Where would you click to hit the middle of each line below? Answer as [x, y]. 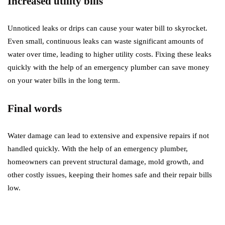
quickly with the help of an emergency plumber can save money [108, 68]
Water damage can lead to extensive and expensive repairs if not [108, 136]
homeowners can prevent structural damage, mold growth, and [106, 162]
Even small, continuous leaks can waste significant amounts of [105, 41]
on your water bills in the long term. [65, 81]
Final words [36, 109]
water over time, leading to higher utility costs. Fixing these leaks [109, 54]
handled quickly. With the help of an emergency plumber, [98, 149]
